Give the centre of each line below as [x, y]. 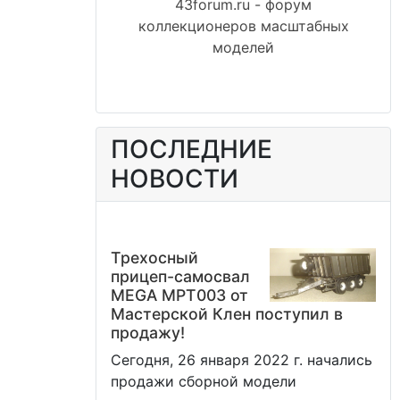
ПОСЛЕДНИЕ [192, 150]
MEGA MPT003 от [179, 296]
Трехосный [154, 258]
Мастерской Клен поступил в [227, 314]
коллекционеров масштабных [243, 26]
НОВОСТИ [175, 179]
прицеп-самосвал [180, 277]
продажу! [148, 333]
